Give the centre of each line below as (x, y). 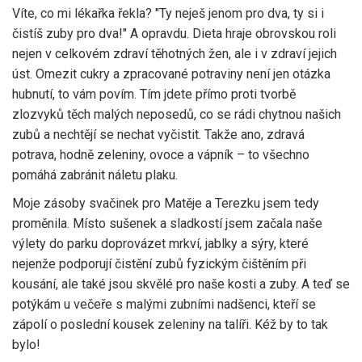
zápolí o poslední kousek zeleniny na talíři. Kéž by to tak (170, 325)
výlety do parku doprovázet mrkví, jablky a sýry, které (160, 244)
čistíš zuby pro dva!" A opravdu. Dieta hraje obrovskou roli (174, 34)
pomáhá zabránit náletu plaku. (95, 175)
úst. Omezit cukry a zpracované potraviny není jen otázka (171, 74)
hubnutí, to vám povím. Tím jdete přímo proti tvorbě (154, 95)
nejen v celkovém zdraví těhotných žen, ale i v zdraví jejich (175, 54)
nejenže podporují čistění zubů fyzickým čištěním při (159, 264)
